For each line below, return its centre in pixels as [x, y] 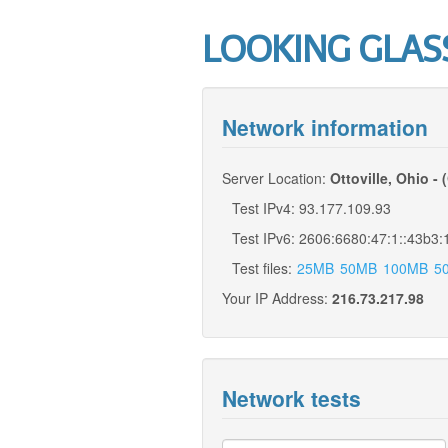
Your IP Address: [277, 298]
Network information [325, 127]
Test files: [264, 268]
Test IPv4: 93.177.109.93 [311, 208]
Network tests [291, 398]
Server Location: [276, 178]
